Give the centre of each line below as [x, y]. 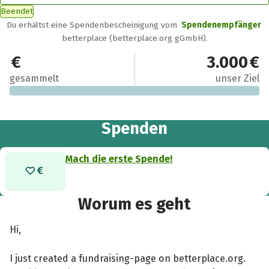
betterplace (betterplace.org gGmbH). [134, 38]
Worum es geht [134, 204]
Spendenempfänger [221, 25]
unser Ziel [237, 79]
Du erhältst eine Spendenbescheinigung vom [93, 25]
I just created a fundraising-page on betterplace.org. [128, 258]
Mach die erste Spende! [119, 159]
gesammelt [35, 79]
